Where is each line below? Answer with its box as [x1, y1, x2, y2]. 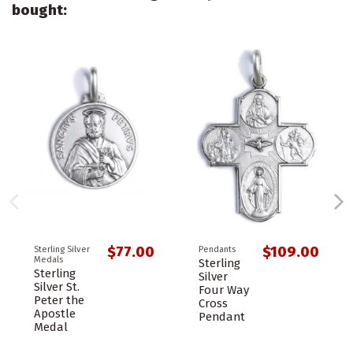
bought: [12, 2, 67, 20]
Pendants [199, 244, 236, 255]
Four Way [199, 283, 249, 298]
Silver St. [34, 280, 80, 295]
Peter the [34, 293, 84, 308]
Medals [34, 255, 63, 266]
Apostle [34, 307, 76, 321]
